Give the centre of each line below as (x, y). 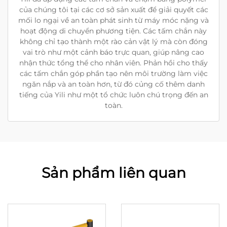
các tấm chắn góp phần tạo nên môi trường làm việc (113, 73)
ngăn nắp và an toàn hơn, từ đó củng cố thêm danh (113, 84)
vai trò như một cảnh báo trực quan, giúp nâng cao (113, 52)
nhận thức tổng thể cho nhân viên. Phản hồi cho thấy (113, 63)
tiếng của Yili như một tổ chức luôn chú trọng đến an (113, 95)
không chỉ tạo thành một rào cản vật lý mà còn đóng (113, 42)
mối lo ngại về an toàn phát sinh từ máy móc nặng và (113, 20)
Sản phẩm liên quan (113, 173)
